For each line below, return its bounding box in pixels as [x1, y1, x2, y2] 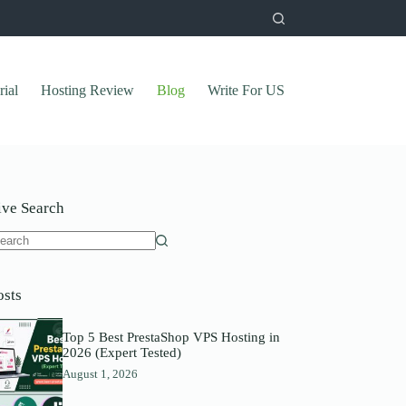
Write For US [207, 82, 285, 98]
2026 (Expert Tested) [62, 344, 181, 360]
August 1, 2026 [62, 366, 138, 381]
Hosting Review [40, 82, 134, 98]
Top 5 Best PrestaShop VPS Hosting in [62, 329, 280, 344]
